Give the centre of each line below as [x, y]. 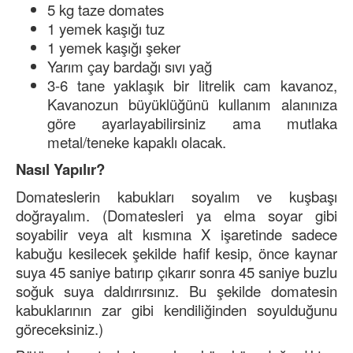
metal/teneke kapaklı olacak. [137, 142]
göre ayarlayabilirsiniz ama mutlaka [192, 123]
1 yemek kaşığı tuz [106, 29]
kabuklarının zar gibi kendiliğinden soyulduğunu [176, 310]
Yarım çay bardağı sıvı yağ [130, 67]
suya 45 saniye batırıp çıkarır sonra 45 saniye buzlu [176, 272]
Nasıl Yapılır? [60, 169]
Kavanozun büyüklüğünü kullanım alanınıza [192, 104]
